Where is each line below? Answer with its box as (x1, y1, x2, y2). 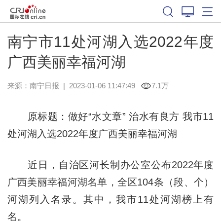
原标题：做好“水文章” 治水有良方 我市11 (7, 110, 214, 122)
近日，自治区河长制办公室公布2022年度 (7, 159, 214, 170)
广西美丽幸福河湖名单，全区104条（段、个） (7, 176, 214, 187)
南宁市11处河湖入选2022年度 (7, 33, 214, 50)
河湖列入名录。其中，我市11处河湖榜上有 (7, 193, 214, 205)
